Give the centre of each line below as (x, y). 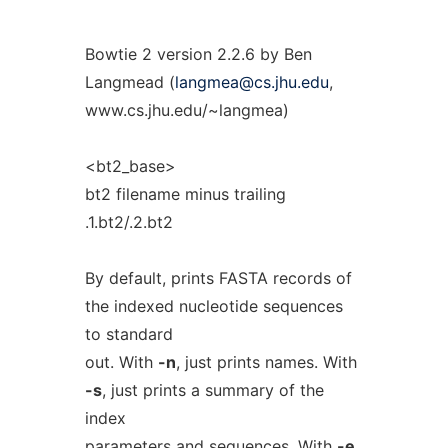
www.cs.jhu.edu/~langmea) (186, 110)
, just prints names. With (266, 362)
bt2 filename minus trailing (185, 194)
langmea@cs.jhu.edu (251, 82)
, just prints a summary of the (212, 390)
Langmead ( (129, 82)
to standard (128, 334)
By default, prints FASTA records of (218, 278)
